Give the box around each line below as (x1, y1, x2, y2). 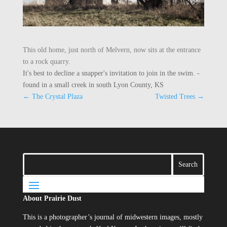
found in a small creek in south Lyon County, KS (22, 81, 164, 89)
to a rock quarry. (22, 57, 70, 65)
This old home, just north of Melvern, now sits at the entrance (22, 46, 201, 54)
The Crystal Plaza (31, 92, 83, 100)
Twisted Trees (155, 92, 196, 100)
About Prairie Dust (22, 194, 82, 202)
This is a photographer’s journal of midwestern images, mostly (22, 213, 203, 221)
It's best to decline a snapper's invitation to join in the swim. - (22, 69, 200, 77)
